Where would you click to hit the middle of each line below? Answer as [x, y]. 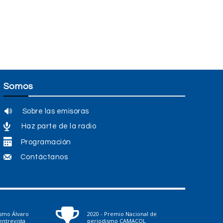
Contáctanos [44, 157]
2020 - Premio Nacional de [122, 214]
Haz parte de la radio [59, 126]
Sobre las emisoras [56, 111]
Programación [46, 142]
